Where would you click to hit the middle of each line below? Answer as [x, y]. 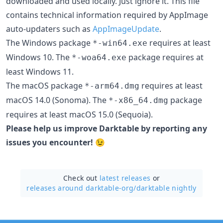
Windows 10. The [39, 57]
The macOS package [45, 85]
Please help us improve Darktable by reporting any [107, 128]
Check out [81, 178]
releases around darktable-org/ [81, 188]
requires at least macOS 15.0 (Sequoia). [79, 114]
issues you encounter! [50, 142]
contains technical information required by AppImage [107, 15]
